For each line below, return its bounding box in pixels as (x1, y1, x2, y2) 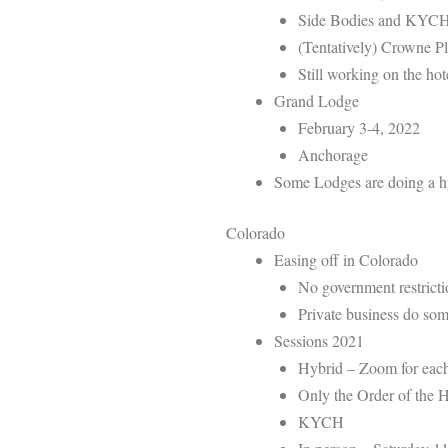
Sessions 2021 (274, 329, 364, 351)
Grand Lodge (274, 89, 359, 111)
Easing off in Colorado (274, 248, 418, 270)
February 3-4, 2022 (298, 116, 420, 138)
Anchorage (298, 143, 368, 165)
